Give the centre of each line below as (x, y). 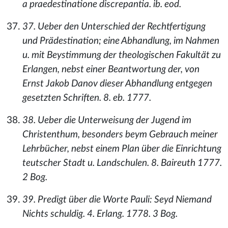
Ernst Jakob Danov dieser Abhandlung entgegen (117, 84)
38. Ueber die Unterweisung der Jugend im (107, 120)
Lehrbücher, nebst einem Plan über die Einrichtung (122, 149)
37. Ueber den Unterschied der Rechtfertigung (114, 27)
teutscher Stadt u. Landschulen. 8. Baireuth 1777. (122, 163)
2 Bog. (35, 177)
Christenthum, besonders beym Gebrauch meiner (120, 135)
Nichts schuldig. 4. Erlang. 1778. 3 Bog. (100, 214)
